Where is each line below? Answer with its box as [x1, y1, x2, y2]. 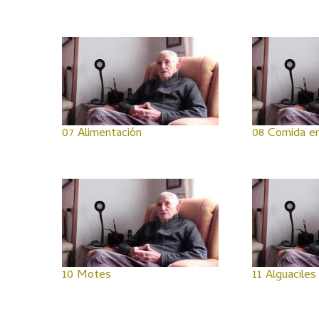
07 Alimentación [62, 124, 142, 144]
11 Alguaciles [251, 266, 316, 286]
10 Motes [62, 266, 111, 286]
